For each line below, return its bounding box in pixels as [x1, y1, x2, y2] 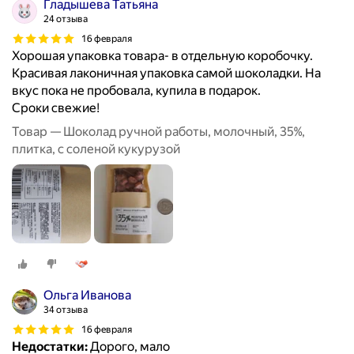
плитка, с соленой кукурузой [12, 141, 180, 157]
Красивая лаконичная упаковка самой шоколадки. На [12, 66, 321, 81]
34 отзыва [43, 304, 88, 316]
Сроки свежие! [12, 100, 100, 116]
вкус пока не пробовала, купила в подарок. [12, 83, 261, 99]
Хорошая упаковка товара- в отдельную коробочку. [12, 48, 313, 64]
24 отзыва [43, 13, 88, 25]
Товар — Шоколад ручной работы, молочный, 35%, [12, 124, 305, 140]
